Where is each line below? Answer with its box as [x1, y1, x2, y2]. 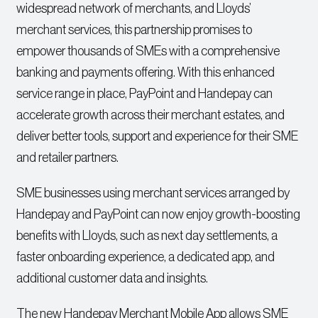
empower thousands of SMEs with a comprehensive [16, 45, 280, 58]
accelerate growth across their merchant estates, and [16, 109, 285, 122]
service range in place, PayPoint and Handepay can [16, 87, 273, 101]
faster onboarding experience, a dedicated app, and [16, 251, 275, 264]
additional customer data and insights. [16, 272, 209, 285]
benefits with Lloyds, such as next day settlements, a [16, 229, 278, 243]
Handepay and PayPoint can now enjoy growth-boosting [16, 208, 301, 221]
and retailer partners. [16, 151, 119, 165]
